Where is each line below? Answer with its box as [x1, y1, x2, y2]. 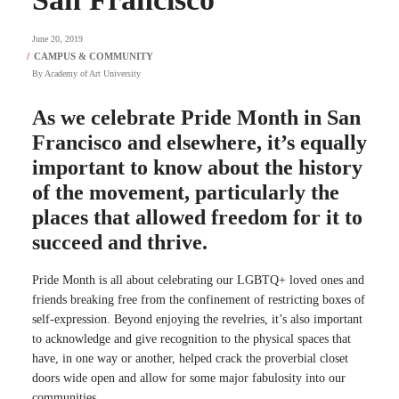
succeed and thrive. [32, 230, 208, 254]
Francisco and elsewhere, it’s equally [32, 130, 367, 154]
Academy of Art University [45, 68, 141, 78]
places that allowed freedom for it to [32, 205, 362, 229]
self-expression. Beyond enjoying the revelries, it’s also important [32, 312, 362, 326]
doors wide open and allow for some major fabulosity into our [32, 370, 346, 385]
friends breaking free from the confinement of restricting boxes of [32, 292, 365, 306]
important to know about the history [32, 155, 362, 179]
